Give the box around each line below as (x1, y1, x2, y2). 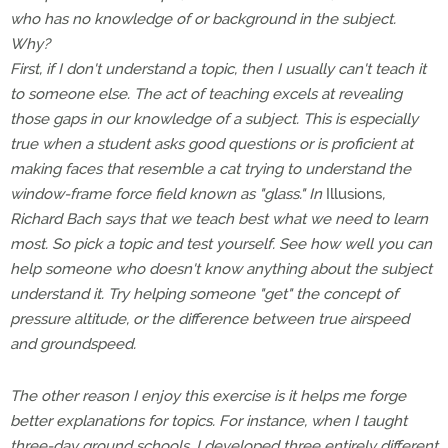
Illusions (326, 185, 382, 203)
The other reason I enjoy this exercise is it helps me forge (10, 387, 406, 405)
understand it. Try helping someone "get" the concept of (10, 285, 398, 303)
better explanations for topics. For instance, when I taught (10, 412, 407, 430)
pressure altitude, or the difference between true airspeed (10, 310, 409, 328)
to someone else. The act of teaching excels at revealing (10, 85, 402, 103)
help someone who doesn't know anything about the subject (10, 260, 432, 278)
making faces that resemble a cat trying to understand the (10, 160, 411, 178)
